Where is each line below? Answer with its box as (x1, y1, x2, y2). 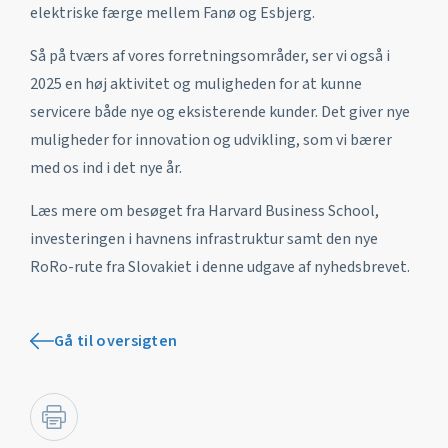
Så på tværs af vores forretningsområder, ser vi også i (30, 44, 390, 67)
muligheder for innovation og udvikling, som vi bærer (30, 128, 392, 151)
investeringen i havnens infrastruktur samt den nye (30, 227, 378, 250)
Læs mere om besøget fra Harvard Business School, (30, 199, 379, 222)
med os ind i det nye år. (30, 156, 182, 179)
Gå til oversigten (54, 329, 178, 352)
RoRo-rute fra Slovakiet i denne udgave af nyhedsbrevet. (30, 255, 410, 278)
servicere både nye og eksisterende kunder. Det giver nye (30, 100, 410, 123)
